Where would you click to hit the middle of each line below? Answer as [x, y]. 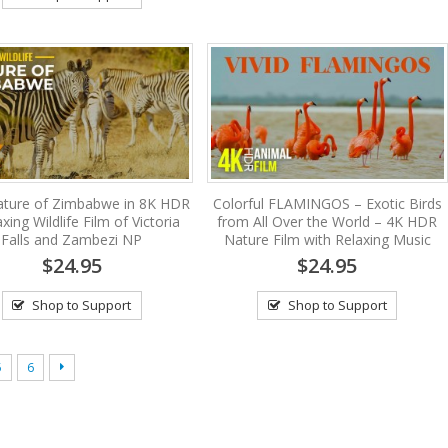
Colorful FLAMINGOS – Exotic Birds [327, 204]
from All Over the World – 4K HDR [327, 222]
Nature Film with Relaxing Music [327, 240]
